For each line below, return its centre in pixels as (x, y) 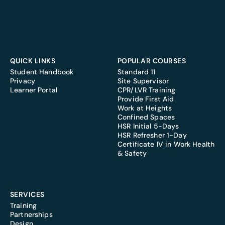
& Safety (132, 153)
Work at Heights (145, 108)
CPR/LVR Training (147, 90)
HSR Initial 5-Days (148, 126)
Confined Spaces (146, 117)
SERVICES (27, 195)
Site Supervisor (143, 81)
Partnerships (31, 215)
